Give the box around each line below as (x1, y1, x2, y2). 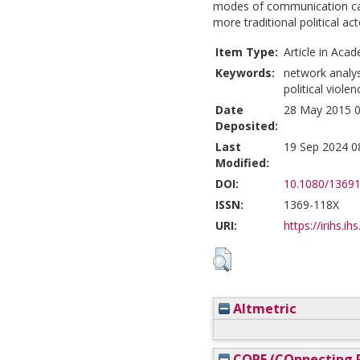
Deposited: (215, 118, 278, 134)
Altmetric (230, 300, 297, 318)
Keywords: (215, 65, 275, 81)
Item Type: (215, 44, 278, 60)
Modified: (215, 155, 269, 171)
